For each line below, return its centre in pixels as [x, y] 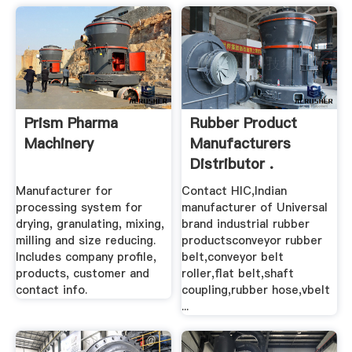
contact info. [51, 290]
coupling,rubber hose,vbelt [256, 290]
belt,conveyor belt [233, 257]
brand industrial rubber [246, 224]
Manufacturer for [64, 191]
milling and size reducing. [85, 241]
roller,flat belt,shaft [238, 274]
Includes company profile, [86, 257]
